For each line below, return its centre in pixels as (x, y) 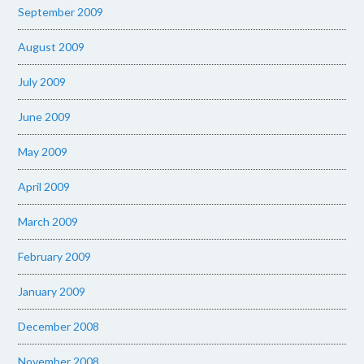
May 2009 (43, 152)
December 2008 (59, 326)
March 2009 (48, 221)
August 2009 (52, 47)
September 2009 (61, 12)
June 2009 (45, 117)
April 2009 (44, 186)
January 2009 (52, 291)
